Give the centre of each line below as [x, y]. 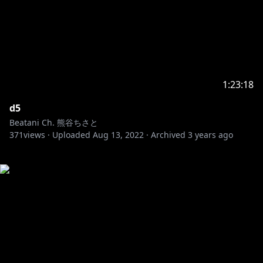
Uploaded [71, 135]
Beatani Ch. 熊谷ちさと [54, 122]
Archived [168, 135]
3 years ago [210, 135]
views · [37, 135]
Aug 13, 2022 [118, 135]
